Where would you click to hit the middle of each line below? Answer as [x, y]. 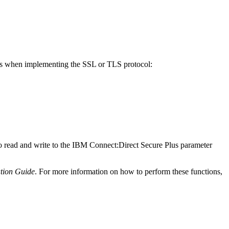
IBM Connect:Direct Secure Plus [125, 145]
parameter [195, 145]
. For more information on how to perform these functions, [129, 171]
